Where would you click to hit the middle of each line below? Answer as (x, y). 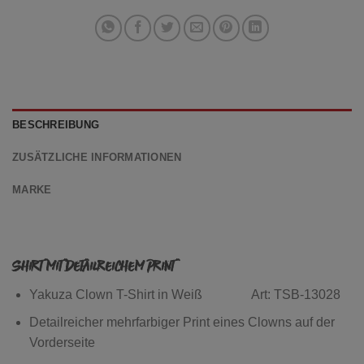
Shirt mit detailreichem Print (93, 266)
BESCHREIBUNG (56, 125)
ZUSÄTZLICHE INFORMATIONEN (97, 158)
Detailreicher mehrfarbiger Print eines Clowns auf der (182, 323)
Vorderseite (62, 343)
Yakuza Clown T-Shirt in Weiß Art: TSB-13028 (184, 294)
